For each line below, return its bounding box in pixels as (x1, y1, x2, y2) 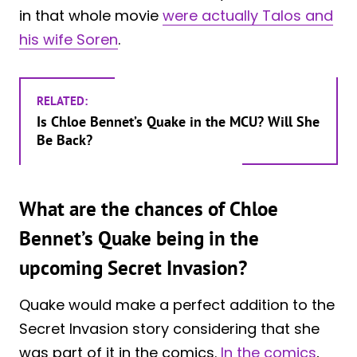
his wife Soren (19, 29, 118, 49)
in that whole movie (19, 5, 163, 25)
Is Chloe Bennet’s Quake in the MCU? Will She (37, 112, 320, 131)
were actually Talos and (163, 5, 333, 25)
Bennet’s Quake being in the (19, 226, 259, 252)
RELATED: (37, 92, 88, 108)
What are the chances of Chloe (19, 196, 278, 222)
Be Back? (37, 130, 92, 149)
